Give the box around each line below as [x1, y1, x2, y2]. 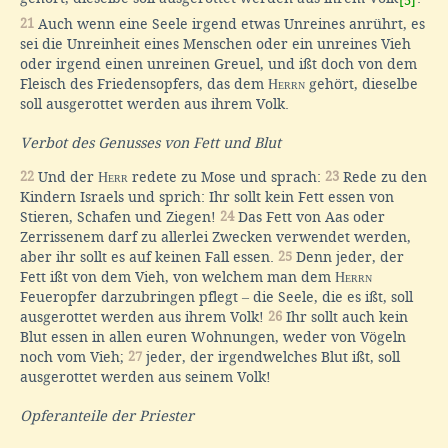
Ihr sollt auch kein [282, 308, 408, 325]
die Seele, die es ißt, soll [249, 288, 413, 305]
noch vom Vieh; [20, 348, 128, 365]
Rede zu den [339, 168, 427, 185]
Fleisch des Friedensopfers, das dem [20, 75, 268, 92]
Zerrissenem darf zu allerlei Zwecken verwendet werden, [20, 228, 411, 245]
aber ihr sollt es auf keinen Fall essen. [20, 248, 278, 265]
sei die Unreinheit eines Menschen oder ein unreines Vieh [20, 35, 411, 52]
